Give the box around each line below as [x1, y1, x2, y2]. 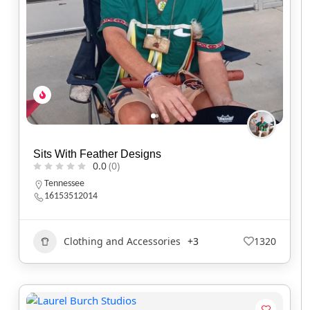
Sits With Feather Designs [33, 147, 161, 160]
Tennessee [44, 178, 84, 189]
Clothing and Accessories [64, 235, 181, 248]
